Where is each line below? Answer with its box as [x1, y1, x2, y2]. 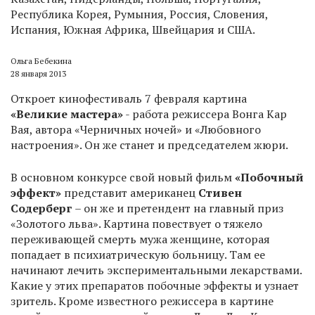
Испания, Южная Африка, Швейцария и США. [11, 22, 255, 37]
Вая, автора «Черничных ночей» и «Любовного [11, 122, 261, 137]
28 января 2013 [11, 68, 66, 79]
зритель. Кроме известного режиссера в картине [11, 293, 274, 309]
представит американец [61, 185, 198, 200]
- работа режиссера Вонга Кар [123, 106, 287, 122]
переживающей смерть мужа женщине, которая [11, 231, 270, 247]
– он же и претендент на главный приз [75, 200, 283, 216]
